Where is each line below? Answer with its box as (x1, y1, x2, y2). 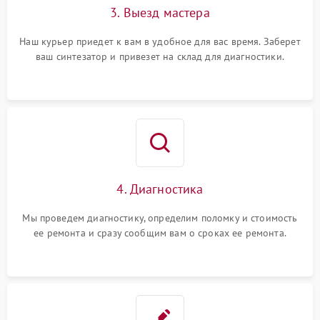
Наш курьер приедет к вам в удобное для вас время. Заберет (19, 35, 301, 49)
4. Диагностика (116, 181, 204, 198)
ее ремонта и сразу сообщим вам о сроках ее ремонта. (34, 226, 286, 240)
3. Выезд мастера (110, 4, 210, 21)
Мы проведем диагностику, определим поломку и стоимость (22, 211, 298, 225)
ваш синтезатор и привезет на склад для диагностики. (36, 50, 284, 64)
